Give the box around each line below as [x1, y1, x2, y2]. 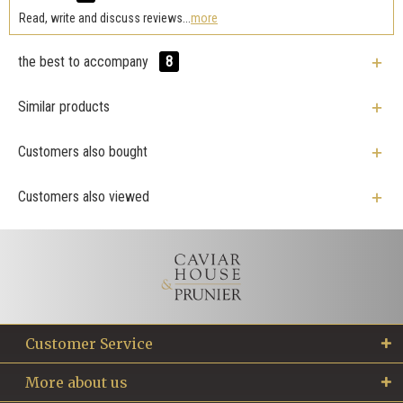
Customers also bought [18, 142, 148, 160]
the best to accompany [18, 52, 152, 70]
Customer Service [25, 334, 153, 353]
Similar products [18, 97, 110, 115]
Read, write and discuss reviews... [19, 10, 191, 25]
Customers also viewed [18, 187, 149, 205]
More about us [25, 372, 128, 391]
